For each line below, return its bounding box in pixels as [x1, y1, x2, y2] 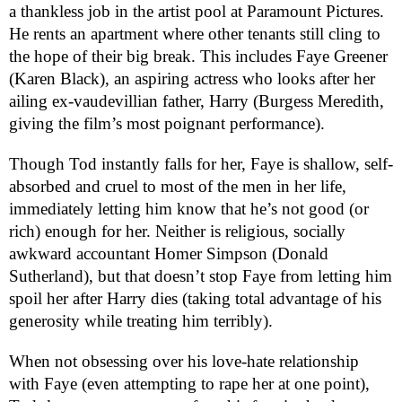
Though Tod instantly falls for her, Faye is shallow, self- [9, 153, 393, 173]
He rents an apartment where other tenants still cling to [9, 23, 380, 43]
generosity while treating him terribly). [9, 310, 277, 330]
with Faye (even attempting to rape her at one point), [9, 373, 370, 393]
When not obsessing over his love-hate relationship [9, 351, 359, 371]
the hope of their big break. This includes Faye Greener [9, 46, 388, 66]
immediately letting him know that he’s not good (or [9, 198, 369, 218]
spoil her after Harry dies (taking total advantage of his [9, 288, 381, 308]
